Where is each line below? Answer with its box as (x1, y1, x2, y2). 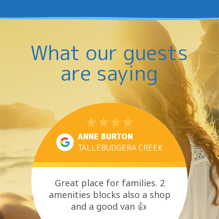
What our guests (30, 38, 189, 67)
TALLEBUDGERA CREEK (78, 142, 163, 153)
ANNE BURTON (78, 131, 133, 142)
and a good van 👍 (71, 200, 147, 213)
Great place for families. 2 (54, 177, 165, 189)
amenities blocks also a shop (48, 189, 171, 201)
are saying (61, 59, 158, 88)
